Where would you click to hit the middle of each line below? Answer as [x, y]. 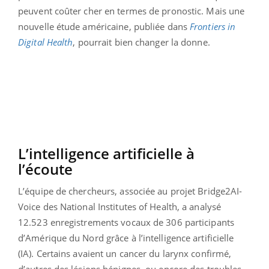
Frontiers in [213, 26]
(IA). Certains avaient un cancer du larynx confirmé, [125, 253]
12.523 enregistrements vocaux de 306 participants [126, 222]
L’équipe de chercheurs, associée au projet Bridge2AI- [130, 191]
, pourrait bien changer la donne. [141, 42]
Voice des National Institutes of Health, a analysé [120, 206]
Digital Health [46, 42]
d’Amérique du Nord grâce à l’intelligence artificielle [126, 237]
